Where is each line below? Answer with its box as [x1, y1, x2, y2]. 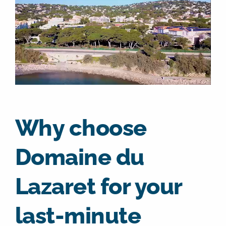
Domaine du [15, 143, 144, 171]
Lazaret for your [15, 173, 182, 200]
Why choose [15, 114, 147, 141]
